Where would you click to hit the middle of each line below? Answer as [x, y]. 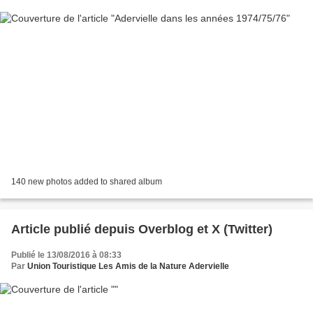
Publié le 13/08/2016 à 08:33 [66, 255]
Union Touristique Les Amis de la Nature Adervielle [128, 267]
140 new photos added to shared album [87, 182]
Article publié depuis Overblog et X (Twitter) [242, 230]
